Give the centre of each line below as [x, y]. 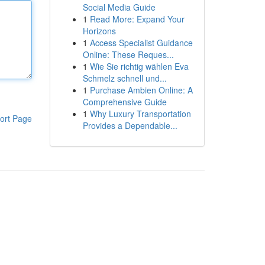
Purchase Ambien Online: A [141, 90]
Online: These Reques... [128, 54]
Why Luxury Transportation [140, 114]
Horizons [99, 31]
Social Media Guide [119, 7]
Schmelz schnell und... [125, 78]
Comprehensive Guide [125, 102]
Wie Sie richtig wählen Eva [139, 66]
